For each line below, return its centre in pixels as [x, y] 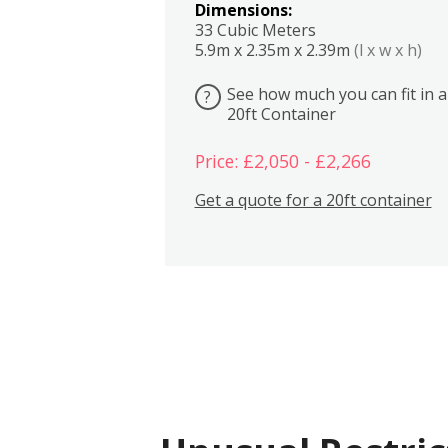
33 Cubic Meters [255, 29]
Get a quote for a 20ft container [313, 199]
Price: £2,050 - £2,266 [282, 161]
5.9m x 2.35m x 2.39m [274, 49]
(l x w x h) [387, 49]
